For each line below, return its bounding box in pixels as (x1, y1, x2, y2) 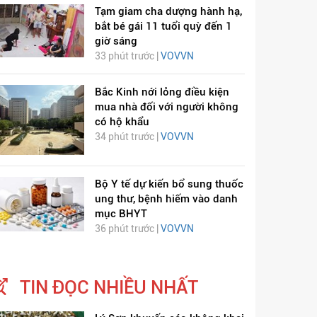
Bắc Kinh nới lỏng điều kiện (94, 86, 229, 99)
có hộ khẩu (94, 115, 149, 129)
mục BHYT (94, 207, 147, 221)
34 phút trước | (94, 131, 161, 143)
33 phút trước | (94, 50, 161, 62)
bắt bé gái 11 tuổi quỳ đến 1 (94, 20, 232, 33)
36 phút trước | (94, 223, 161, 235)
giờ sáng (94, 35, 137, 48)
